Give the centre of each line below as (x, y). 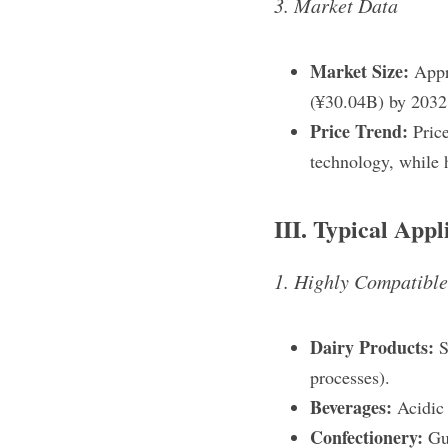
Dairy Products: (374, 347)
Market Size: (359, 71)
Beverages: (353, 407)
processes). (350, 377)
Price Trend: (359, 131)
